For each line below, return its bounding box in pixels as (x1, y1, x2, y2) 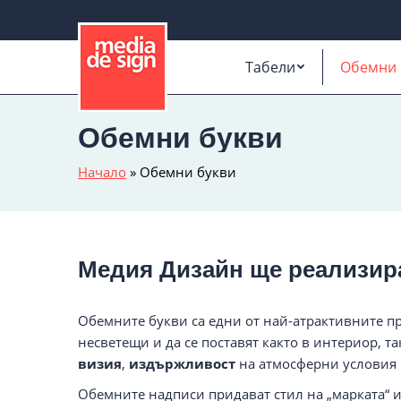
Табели (245, 56, 295, 77)
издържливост (129, 354, 239, 372)
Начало (78, 162, 126, 181)
